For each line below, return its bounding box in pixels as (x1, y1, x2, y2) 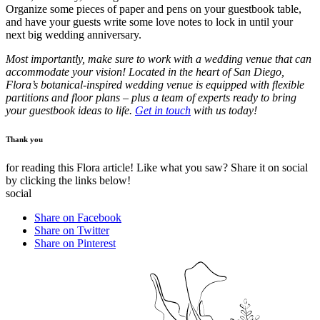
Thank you (6, 134, 43, 144)
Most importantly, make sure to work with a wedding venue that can (6, 52, 311, 65)
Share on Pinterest (34, 236, 116, 249)
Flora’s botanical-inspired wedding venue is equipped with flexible (6, 78, 304, 91)
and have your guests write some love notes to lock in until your (6, 15, 293, 28)
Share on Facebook (34, 211, 121, 224)
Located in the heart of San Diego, (129, 65, 284, 78)
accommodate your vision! (6, 65, 129, 78)
